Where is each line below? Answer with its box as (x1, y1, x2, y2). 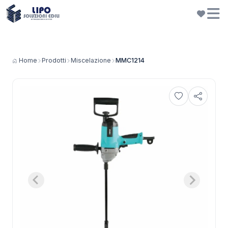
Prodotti (42, 56, 66, 64)
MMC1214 (116, 56, 145, 64)
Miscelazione (71, 56, 111, 64)
